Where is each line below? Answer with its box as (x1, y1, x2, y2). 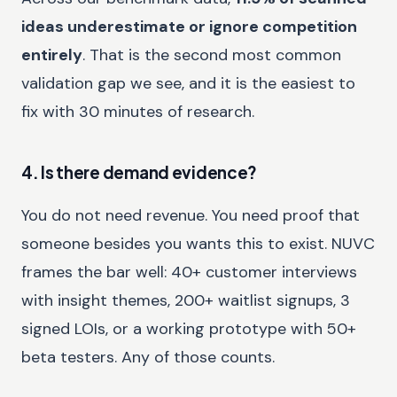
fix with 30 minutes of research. (21, 101, 254, 123)
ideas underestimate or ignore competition (21, 16, 357, 38)
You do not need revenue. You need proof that (21, 205, 360, 227)
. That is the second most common (82, 44, 341, 66)
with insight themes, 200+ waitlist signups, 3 (21, 290, 350, 312)
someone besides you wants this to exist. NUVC (21, 233, 375, 255)
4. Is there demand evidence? (21, 161, 258, 183)
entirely (21, 44, 82, 66)
